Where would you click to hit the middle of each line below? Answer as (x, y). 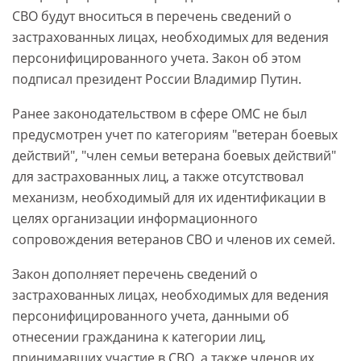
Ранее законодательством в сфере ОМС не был (160, 114)
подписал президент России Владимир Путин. (157, 79)
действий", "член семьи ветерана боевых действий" (174, 156)
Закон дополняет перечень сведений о (135, 274)
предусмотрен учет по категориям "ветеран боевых (175, 135)
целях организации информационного (135, 219)
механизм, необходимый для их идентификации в (169, 198)
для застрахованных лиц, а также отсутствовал (158, 177)
